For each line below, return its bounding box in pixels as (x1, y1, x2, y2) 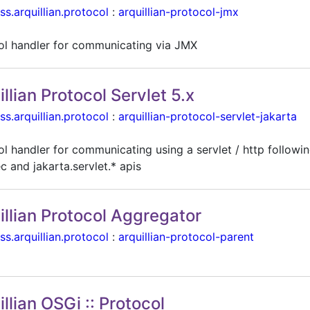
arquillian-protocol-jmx (118, 5, 239, 19)
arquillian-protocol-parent (118, 230, 255, 244)
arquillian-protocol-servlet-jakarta (118, 109, 298, 123)
